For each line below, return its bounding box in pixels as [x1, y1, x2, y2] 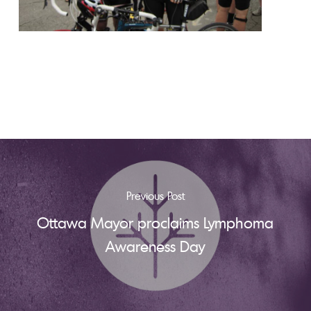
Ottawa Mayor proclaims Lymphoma [37, 213, 274, 232]
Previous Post [126, 189, 185, 203]
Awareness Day [106, 237, 205, 255]
